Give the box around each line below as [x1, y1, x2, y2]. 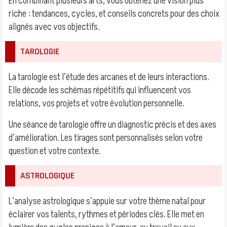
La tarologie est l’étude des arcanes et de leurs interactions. [9, 70, 209, 84]
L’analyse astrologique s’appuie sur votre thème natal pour [9, 195, 206, 208]
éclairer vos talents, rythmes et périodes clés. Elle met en [9, 208, 204, 221]
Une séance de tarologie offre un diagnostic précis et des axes [9, 118, 216, 131]
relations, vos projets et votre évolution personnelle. [9, 97, 184, 110]
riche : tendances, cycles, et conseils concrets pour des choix [9, 7, 219, 20]
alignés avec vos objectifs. [9, 20, 100, 33]
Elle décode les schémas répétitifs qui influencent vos [9, 84, 191, 97]
